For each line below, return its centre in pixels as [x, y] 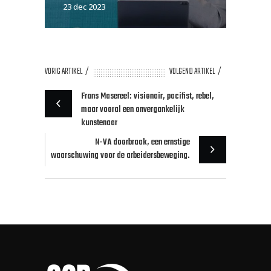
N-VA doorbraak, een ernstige [142, 143]
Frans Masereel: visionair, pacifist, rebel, [148, 97]
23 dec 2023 [84, 7]
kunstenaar [99, 123]
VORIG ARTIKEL [64, 72]
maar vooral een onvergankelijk [133, 110]
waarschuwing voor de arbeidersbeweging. [120, 156]
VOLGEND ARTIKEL [192, 72]
